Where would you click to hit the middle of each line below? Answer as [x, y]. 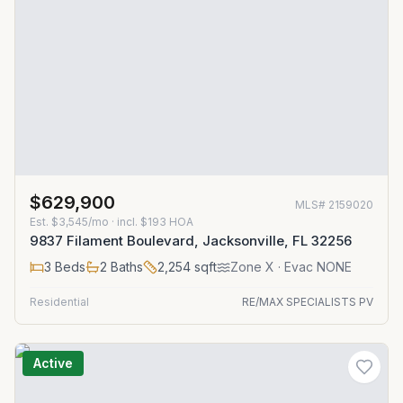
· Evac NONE [313, 267]
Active [53, 363]
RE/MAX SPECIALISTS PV [308, 302]
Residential [59, 302]
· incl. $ [128, 222]
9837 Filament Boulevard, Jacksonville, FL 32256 [191, 241]
